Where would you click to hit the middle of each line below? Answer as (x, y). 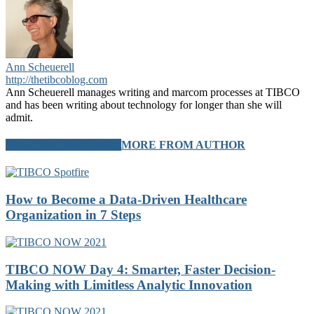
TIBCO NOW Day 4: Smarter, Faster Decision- (141, 269)
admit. (19, 117)
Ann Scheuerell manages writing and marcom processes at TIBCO (153, 92)
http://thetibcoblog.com (56, 79)
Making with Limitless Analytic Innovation (129, 285)
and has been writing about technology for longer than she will (144, 104)
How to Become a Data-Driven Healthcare (126, 200)
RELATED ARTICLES (63, 145)
